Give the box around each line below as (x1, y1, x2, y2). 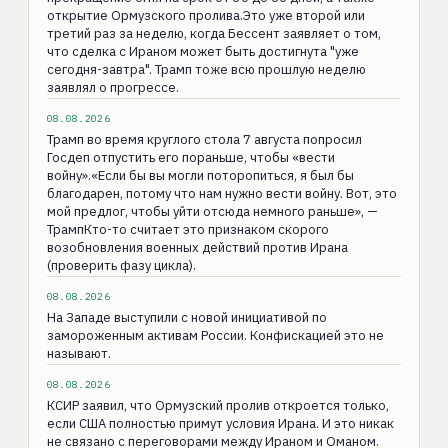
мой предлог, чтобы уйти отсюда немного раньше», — (46, 203, 378, 221)
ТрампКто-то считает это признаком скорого (46, 221, 329, 239)
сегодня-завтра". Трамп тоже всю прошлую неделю (46, 61, 366, 79)
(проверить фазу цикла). (46, 257, 196, 275)
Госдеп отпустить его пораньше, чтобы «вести (46, 149, 335, 167)
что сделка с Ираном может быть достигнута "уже (46, 43, 359, 61)
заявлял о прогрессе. (46, 79, 179, 97)
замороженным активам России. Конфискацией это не (46, 327, 384, 345)
